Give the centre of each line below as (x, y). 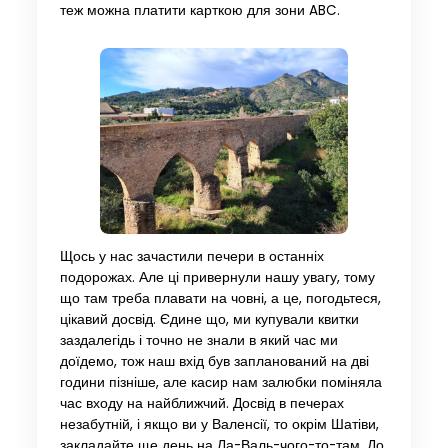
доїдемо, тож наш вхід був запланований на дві (214, 362)
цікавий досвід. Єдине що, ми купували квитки (209, 320)
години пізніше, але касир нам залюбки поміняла (220, 383)
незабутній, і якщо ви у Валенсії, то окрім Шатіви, (219, 425)
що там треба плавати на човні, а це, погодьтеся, (220, 299)
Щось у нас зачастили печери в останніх (191, 257)
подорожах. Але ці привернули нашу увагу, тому (217, 278)
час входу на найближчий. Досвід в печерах (201, 404)
